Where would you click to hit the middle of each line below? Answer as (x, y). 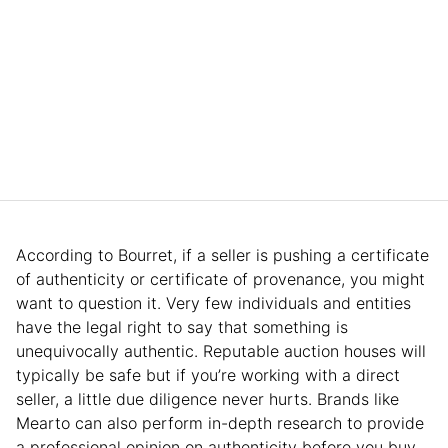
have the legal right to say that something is (182, 327)
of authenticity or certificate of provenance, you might (220, 279)
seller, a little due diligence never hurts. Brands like (207, 399)
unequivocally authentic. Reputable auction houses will (221, 351)
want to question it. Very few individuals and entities (213, 303)
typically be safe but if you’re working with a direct (208, 375)
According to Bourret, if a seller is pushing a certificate (222, 255)
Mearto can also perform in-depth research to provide (220, 423)
